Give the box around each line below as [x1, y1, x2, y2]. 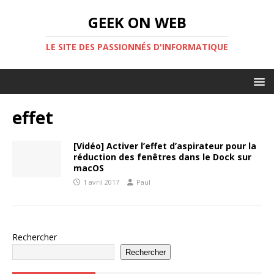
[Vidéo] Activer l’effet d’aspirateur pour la [73, 140, 256, 152]
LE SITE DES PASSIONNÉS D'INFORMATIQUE [46, 41, 228, 53]
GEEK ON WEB [87, 12, 187, 32]
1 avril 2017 [83, 177, 119, 187]
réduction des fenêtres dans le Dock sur [73, 151, 251, 163]
